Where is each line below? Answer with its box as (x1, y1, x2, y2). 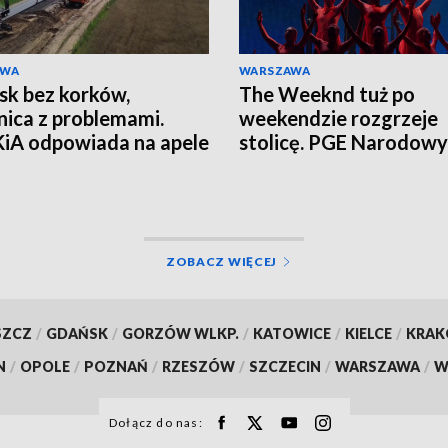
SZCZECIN (249, 357, 321, 375)
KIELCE (344, 324, 392, 342)
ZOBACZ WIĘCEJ (165, 253, 278, 269)
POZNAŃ (84, 357, 148, 375)
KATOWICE (252, 324, 331, 342)
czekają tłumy (239, 153, 366, 178)
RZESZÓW (162, 357, 235, 375)
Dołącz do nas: (109, 414, 203, 430)
